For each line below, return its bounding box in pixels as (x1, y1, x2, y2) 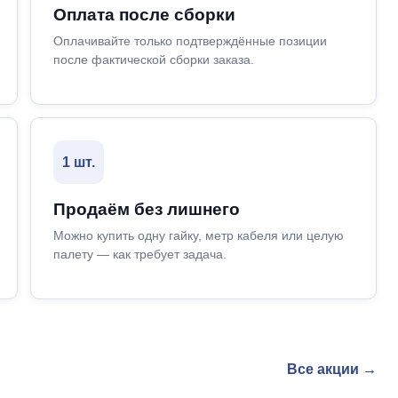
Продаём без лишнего (52, 200, 240, 219)
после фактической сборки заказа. (52, 52, 254, 67)
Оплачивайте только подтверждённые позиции (52, 34, 327, 48)
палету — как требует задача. (52, 247, 227, 261)
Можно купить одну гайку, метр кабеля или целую (52, 228, 344, 243)
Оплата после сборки (52, 5, 235, 24)
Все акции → (287, 362, 377, 377)
